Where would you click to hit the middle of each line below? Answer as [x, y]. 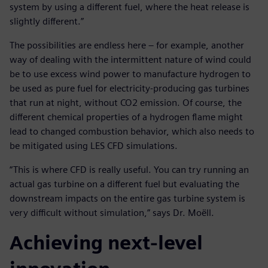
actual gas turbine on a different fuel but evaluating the [124, 184]
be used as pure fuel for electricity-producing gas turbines [130, 89]
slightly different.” [47, 22]
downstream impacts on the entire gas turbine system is [127, 199]
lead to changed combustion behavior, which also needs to [132, 132]
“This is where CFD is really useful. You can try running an [129, 170]
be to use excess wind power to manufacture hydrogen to [130, 74]
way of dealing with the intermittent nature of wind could [130, 60]
